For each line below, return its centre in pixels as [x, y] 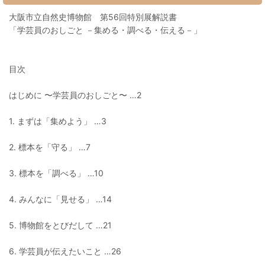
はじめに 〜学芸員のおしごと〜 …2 [75, 95]
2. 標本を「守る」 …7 [50, 147]
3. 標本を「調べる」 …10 [56, 173]
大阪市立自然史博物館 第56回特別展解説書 [93, 17]
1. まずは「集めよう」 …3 [58, 121]
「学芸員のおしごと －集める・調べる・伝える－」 [105, 30]
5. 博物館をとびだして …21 [60, 225]
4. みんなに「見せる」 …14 [60, 199]
